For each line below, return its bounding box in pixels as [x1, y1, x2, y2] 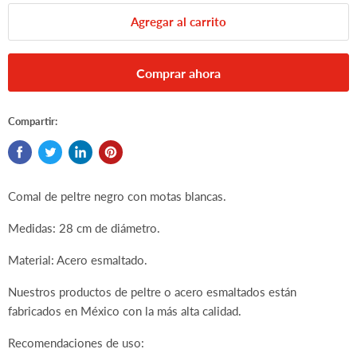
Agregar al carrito [131, 14, 226, 29]
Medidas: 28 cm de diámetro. [8, 221, 160, 236]
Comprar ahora [136, 65, 221, 80]
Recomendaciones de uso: [8, 335, 144, 351]
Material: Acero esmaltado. [8, 253, 147, 268]
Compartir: [8, 115, 57, 128]
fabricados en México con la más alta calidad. [8, 304, 241, 319]
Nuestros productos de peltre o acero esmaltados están [8, 284, 296, 300]
